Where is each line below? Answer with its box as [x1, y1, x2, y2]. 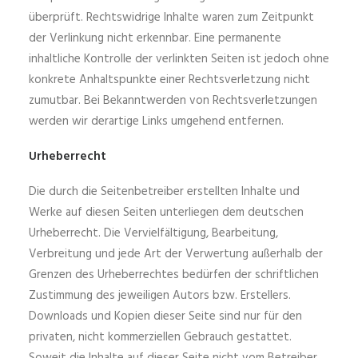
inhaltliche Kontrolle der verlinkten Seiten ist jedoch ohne [29, 50, 329, 69]
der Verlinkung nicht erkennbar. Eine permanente [29, 29, 281, 48]
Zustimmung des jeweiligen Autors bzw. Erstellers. [29, 286, 291, 305]
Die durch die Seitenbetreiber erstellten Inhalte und [29, 182, 300, 201]
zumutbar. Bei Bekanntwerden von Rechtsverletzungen [29, 91, 317, 110]
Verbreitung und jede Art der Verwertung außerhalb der [29, 245, 323, 264]
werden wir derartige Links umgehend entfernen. [29, 112, 284, 131]
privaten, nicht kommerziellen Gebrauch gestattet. [29, 328, 292, 347]
